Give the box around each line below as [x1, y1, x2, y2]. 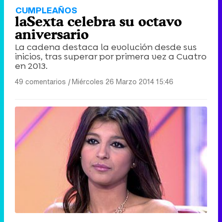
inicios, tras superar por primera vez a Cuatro [15, 50, 207, 62]
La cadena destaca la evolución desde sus [15, 41, 197, 53]
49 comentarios [15, 76, 66, 87]
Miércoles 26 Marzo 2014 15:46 [72, 76, 173, 87]
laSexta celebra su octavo [15, 13, 182, 29]
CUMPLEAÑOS [15, 3, 77, 16]
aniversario [15, 26, 89, 42]
